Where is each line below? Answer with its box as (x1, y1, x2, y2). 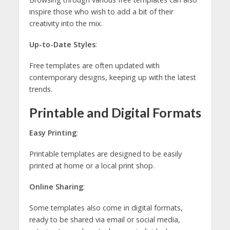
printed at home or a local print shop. (29, 160, 155, 170)
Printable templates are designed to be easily (29, 148, 182, 159)
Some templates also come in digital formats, (29, 202, 183, 213)
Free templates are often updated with (29, 60, 160, 70)
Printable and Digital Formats (29, 104, 201, 120)
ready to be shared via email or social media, (29, 214, 180, 224)
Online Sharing (29, 181, 83, 191)
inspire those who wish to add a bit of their (29, 6, 174, 16)
